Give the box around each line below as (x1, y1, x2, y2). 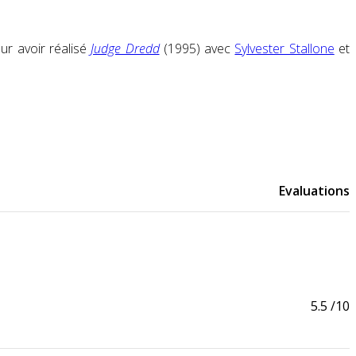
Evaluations (279, 182, 350, 200)
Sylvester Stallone (234, 40, 335, 58)
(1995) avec (159, 40, 235, 58)
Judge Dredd (91, 40, 160, 58)
